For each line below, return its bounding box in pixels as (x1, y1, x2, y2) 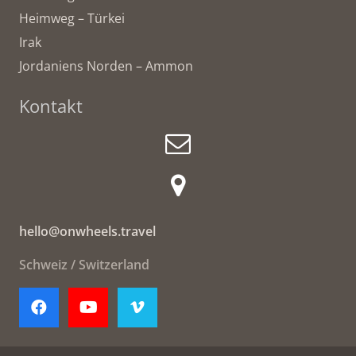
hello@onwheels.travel (19, 222, 156, 240)
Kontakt (19, 93, 83, 118)
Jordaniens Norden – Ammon (19, 56, 193, 75)
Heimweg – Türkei (19, 9, 125, 27)
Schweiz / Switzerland (19, 255, 149, 273)
